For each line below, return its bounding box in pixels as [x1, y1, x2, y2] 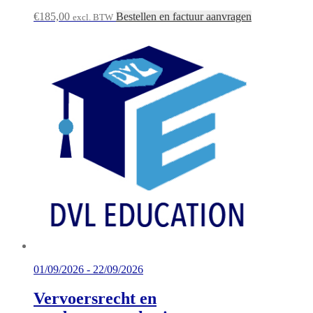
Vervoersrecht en [34, 289, 156, 308]
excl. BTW [73, 11, 113, 22]
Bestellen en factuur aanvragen [116, 10, 252, 22]
